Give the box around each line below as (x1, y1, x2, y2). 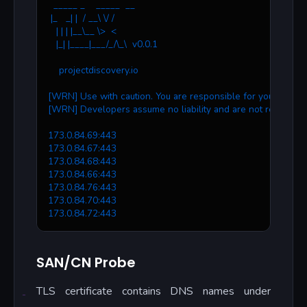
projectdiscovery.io (48, 64, 138, 77)
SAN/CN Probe (36, 253, 136, 273)
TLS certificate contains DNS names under (36, 284, 271, 299)
